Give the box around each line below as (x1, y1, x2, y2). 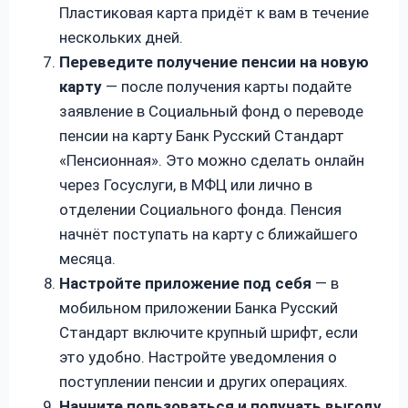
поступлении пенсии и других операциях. (59, 372, 348, 391)
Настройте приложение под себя (59, 273, 311, 292)
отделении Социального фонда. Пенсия (59, 199, 342, 219)
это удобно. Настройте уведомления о (59, 347, 337, 366)
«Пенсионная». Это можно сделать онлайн (59, 150, 364, 169)
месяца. (59, 249, 116, 268)
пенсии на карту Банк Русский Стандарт (59, 126, 344, 145)
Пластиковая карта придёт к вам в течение (59, 3, 369, 22)
